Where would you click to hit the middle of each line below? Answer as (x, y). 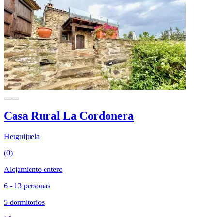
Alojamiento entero (33, 170)
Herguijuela (22, 137)
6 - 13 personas (27, 186)
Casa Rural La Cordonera (69, 116)
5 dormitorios (24, 202)
